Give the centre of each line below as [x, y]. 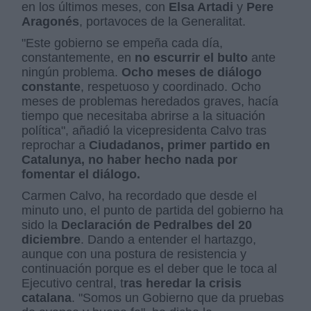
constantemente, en [78, 58]
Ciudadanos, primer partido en [180, 145]
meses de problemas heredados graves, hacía [150, 102]
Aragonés [51, 22]
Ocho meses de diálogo [192, 73]
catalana [47, 298]
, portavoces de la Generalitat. [163, 22]
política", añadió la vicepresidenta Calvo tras [144, 131]
